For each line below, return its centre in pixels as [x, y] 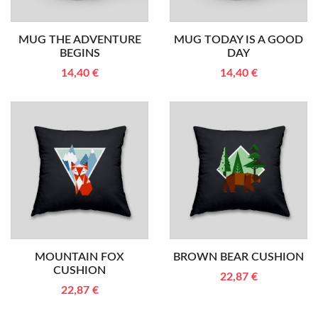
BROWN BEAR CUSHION [238, 257]
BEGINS [79, 53]
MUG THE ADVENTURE [79, 40]
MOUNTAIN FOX [79, 257]
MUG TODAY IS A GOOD [238, 40]
